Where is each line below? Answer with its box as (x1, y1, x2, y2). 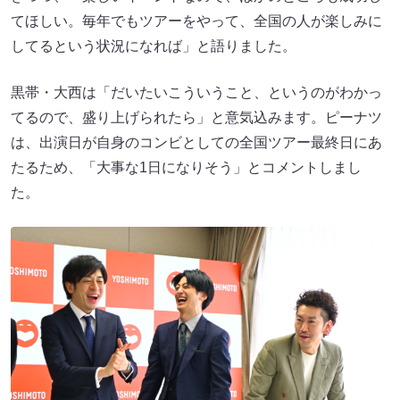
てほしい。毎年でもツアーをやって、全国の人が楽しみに (11, 12, 382, 29)
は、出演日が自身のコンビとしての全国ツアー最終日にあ (11, 134, 382, 150)
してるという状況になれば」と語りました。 (11, 37, 296, 54)
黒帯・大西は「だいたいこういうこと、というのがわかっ (11, 84, 382, 100)
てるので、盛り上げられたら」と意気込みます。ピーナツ (11, 109, 382, 125)
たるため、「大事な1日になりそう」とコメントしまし (11, 159, 362, 175)
